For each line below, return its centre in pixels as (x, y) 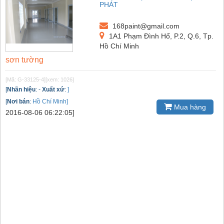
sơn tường (24, 60)
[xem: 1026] (60, 80)
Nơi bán (18, 102)
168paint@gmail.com (145, 26)
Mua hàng (189, 107)
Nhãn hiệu (21, 90)
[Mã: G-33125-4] (25, 80)
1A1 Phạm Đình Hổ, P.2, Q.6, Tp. (160, 36)
